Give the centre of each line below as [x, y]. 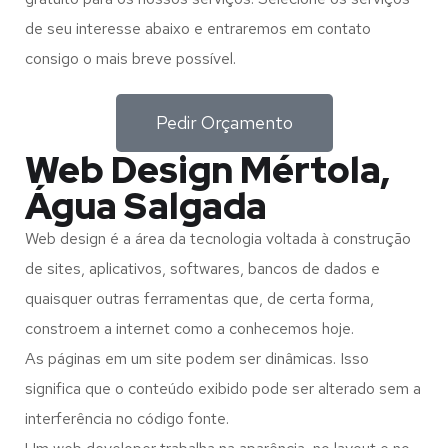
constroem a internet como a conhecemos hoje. [189, 329]
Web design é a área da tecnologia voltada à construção [218, 239]
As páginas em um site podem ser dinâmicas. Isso [197, 359]
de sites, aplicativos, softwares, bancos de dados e [202, 269]
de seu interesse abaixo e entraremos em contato [198, 29]
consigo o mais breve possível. [130, 59]
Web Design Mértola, [207, 170]
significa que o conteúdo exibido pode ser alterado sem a [223, 389]
